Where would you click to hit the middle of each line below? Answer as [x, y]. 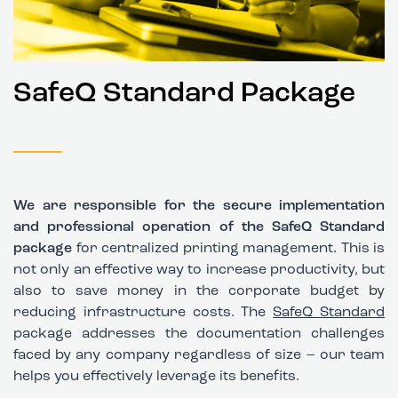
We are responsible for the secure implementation [199, 206]
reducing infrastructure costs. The [143, 313]
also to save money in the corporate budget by [199, 291]
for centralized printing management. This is [228, 249]
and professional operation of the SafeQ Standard [199, 227]
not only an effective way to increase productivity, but [199, 270]
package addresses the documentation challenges [199, 334]
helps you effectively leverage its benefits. [156, 377]
